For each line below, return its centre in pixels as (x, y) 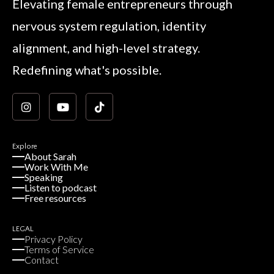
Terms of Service (59, 250)
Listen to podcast (61, 188)
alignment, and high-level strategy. (106, 48)
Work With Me (56, 167)
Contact (42, 260)
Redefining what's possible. (87, 70)
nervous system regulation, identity (109, 26)
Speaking (44, 177)
